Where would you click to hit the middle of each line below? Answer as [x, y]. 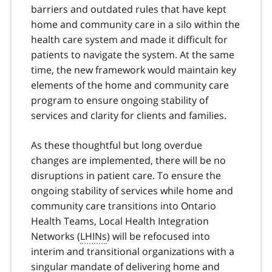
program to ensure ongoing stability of [120, 100]
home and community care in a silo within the [135, 24]
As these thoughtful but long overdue [117, 145]
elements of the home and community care [130, 85]
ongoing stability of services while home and [132, 190]
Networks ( [56, 236]
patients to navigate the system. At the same [133, 54]
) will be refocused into [158, 236]
